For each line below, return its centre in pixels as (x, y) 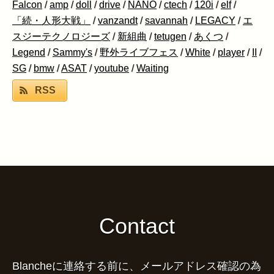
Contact (137, 226)
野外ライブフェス (139, 53)
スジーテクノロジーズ (61, 37)
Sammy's (72, 53)
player (231, 53)
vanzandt (118, 21)
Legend (29, 53)
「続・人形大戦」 (51, 21)
